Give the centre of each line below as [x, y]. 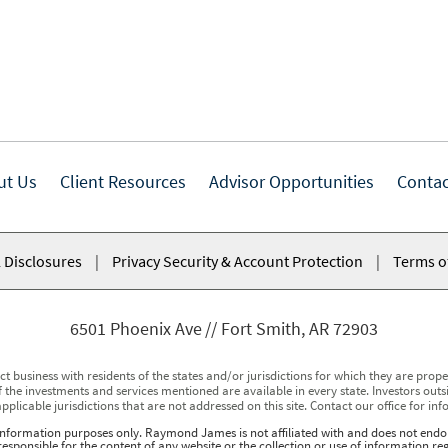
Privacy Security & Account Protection [237, 261]
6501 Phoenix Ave [136, 329]
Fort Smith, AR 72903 [299, 329]
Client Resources [122, 182]
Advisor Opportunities [291, 182]
